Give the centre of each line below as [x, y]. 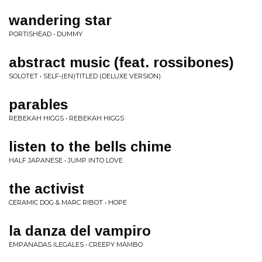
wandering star [60, 20]
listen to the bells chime [90, 146]
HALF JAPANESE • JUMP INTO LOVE [66, 160]
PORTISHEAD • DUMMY [46, 34]
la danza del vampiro [80, 231]
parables [38, 104]
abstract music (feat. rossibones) [121, 62]
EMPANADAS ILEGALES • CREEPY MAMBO [76, 244]
